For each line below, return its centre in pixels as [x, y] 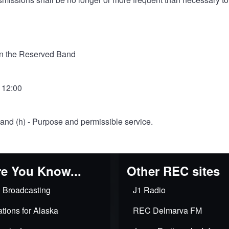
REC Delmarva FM [167, 210]
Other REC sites [173, 171]
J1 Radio [149, 190]
